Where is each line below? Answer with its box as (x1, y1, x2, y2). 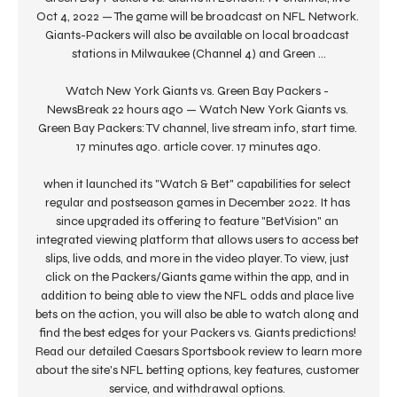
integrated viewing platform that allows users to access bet (35, 232, 359, 248)
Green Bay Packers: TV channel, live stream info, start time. (37, 121, 357, 136)
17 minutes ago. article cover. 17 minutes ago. (76, 139, 321, 155)
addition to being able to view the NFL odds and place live (41, 288, 354, 304)
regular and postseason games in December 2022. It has (44, 195, 350, 211)
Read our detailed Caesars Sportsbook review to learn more (35, 344, 362, 360)
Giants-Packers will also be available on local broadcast (45, 27, 349, 43)
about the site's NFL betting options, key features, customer (35, 362, 360, 378)
